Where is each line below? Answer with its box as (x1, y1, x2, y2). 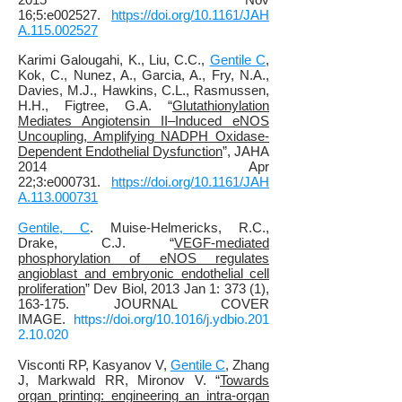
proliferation (18, 281, 85, 296)
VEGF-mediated (174, 235, 269, 250)
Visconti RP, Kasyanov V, (18, 357, 170, 372)
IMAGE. (18, 311, 74, 327)
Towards (220, 372, 269, 388)
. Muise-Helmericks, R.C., (90, 220, 269, 235)
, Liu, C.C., (140, 52, 210, 67)
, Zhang (225, 357, 269, 372)
